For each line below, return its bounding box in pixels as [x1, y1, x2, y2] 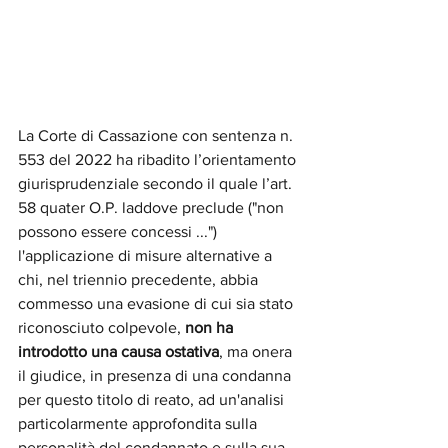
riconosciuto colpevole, [18, 318, 185, 336]
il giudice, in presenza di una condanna [18, 366, 295, 384]
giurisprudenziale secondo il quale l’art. [18, 174, 296, 192]
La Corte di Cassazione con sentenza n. [18, 126, 297, 144]
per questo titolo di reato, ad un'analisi [18, 390, 288, 408]
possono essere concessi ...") [18, 222, 221, 240]
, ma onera [219, 342, 296, 360]
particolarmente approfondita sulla [18, 414, 261, 432]
